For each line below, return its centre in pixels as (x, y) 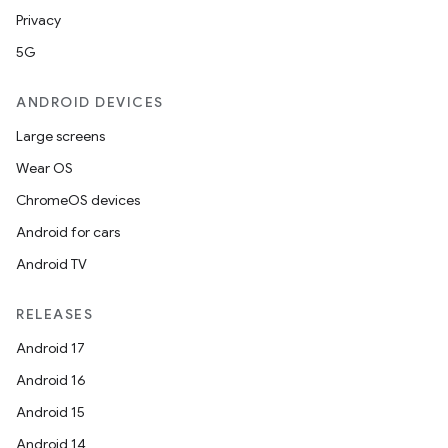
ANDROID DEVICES (90, 102)
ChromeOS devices (78, 200)
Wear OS (44, 168)
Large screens (60, 136)
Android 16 (51, 380)
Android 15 (50, 412)
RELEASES (54, 314)
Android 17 (50, 348)
